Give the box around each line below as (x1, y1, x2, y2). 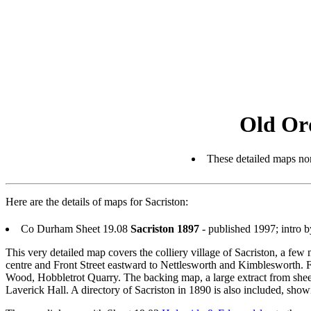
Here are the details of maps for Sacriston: (6, 195, 188, 208)
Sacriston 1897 (131, 222, 199, 235)
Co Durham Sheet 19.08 (21, 222, 131, 235)
